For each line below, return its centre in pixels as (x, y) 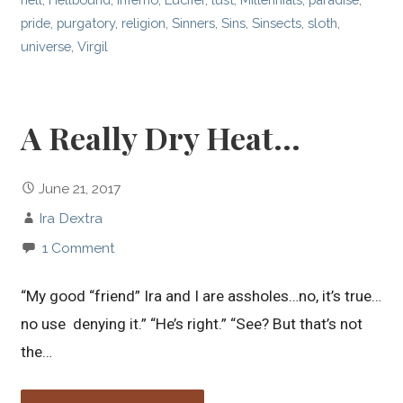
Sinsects (277, 23)
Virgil (93, 47)
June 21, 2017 (80, 188)
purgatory (86, 23)
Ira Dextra (71, 218)
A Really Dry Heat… (161, 137)
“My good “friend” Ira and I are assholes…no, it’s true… (201, 296)
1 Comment (79, 247)
